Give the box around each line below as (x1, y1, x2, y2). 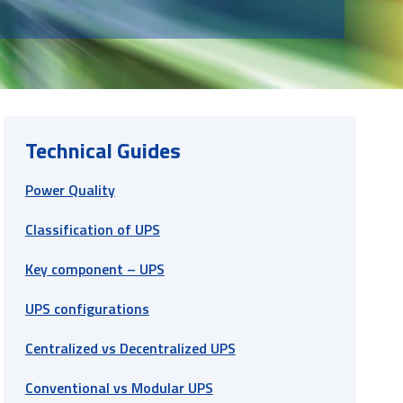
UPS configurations (24, 297, 149, 319)
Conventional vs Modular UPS (24, 376, 213, 399)
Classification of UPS (24, 218, 160, 240)
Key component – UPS (24, 257, 165, 280)
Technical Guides (24, 133, 181, 166)
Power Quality (24, 178, 115, 201)
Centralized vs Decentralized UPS (24, 336, 236, 359)
